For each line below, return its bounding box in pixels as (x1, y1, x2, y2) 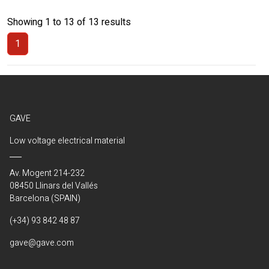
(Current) (7, 55, 43, 69)
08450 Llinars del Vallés (10, 180, 98, 192)
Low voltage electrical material (10, 134, 125, 147)
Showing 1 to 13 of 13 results (7, 15, 131, 29)
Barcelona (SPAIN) (10, 192, 80, 205)
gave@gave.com (10, 237, 74, 249)
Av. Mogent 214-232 (10, 167, 86, 180)
